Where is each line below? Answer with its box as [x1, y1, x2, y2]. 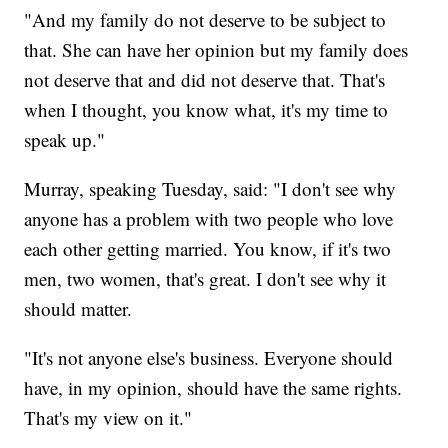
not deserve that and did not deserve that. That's [24, 67, 386, 93]
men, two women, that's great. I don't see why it [24, 266, 387, 292]
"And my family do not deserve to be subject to [24, 7, 387, 33]
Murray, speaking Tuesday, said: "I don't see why [24, 176, 397, 202]
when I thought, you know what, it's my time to [24, 97, 389, 123]
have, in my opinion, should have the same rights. [24, 375, 403, 401]
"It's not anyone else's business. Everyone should [24, 345, 394, 371]
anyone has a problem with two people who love [24, 206, 394, 232]
